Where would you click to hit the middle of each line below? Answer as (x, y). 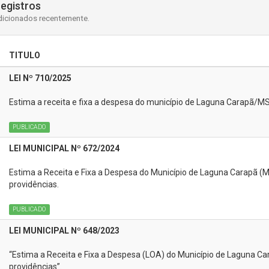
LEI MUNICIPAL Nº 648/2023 (64, 231)
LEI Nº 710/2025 (40, 78)
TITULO (25, 55)
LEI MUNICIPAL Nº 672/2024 (64, 148)
